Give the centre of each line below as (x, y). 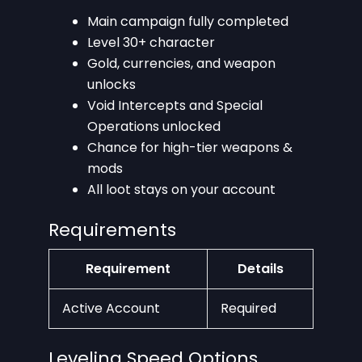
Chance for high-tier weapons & (190, 147)
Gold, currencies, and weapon (181, 63)
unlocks (112, 84)
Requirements (112, 229)
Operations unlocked (154, 126)
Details (260, 268)
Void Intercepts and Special (175, 105)
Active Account (111, 308)
